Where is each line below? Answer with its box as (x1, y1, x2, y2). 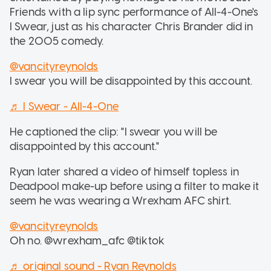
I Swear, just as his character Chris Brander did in (10, 19, 253, 33)
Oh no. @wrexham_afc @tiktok (10, 233, 165, 247)
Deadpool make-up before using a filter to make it (10, 179, 260, 193)
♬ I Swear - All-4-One (10, 99, 119, 113)
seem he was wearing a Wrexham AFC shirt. (10, 194, 231, 207)
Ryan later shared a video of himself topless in (10, 165, 240, 178)
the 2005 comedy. (10, 34, 104, 48)
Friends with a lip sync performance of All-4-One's (10, 5, 259, 19)
